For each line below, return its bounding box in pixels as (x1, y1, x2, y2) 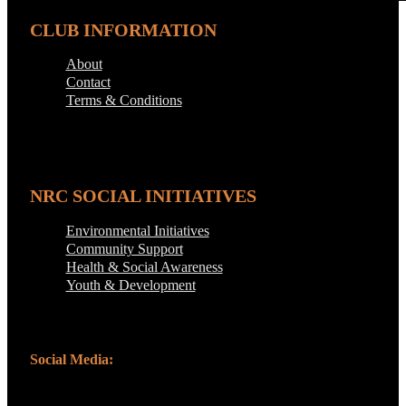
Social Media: (29, 351, 113, 367)
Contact (65, 73, 111, 90)
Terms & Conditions (65, 92, 182, 108)
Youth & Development (65, 276, 196, 293)
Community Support (65, 240, 183, 256)
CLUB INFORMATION (29, 20, 217, 40)
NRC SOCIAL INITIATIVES (29, 187, 256, 207)
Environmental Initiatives (65, 222, 209, 238)
